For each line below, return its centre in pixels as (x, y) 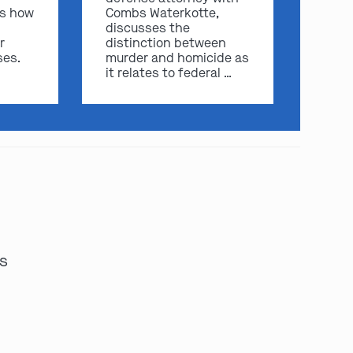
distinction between (166, 43)
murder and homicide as (178, 58)
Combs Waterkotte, (163, 13)
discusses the (148, 28)
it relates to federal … (169, 73)
